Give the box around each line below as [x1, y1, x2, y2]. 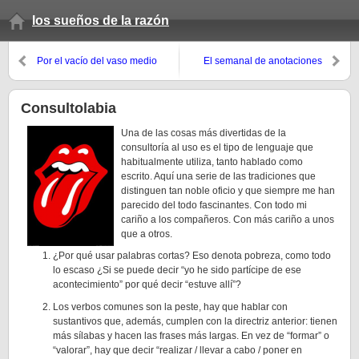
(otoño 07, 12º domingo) [217, 70, 322, 81]
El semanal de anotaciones [204, 55, 322, 67]
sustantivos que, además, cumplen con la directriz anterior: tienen [53, 316, 337, 327]
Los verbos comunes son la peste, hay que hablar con [53, 301, 288, 313]
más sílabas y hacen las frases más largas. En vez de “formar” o [53, 330, 329, 341]
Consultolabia [21, 100, 116, 116]
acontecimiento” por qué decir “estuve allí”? [53, 279, 241, 290]
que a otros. [121, 228, 172, 240]
